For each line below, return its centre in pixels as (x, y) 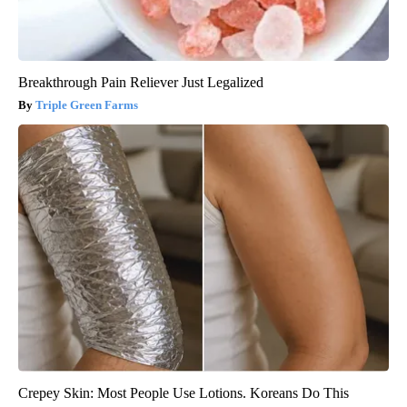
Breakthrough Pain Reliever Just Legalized (141, 83)
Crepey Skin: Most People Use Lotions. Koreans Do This (184, 393)
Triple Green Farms (87, 105)
